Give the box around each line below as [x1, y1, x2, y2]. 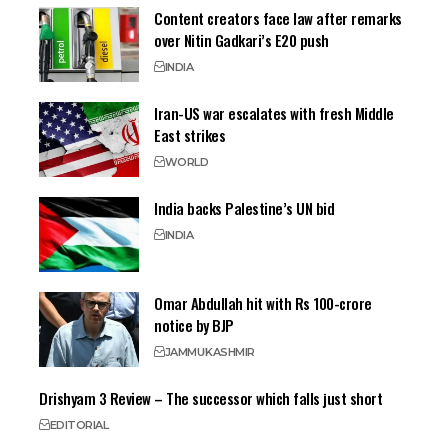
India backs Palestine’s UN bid [154, 196, 335, 219]
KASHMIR [205, 344, 255, 359]
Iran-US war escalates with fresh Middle [154, 101, 394, 124]
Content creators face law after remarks [154, 6, 402, 29]
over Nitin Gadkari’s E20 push [154, 28, 329, 51]
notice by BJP [154, 313, 234, 336]
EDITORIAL [49, 417, 108, 432]
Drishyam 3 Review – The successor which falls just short [39, 386, 383, 409]
